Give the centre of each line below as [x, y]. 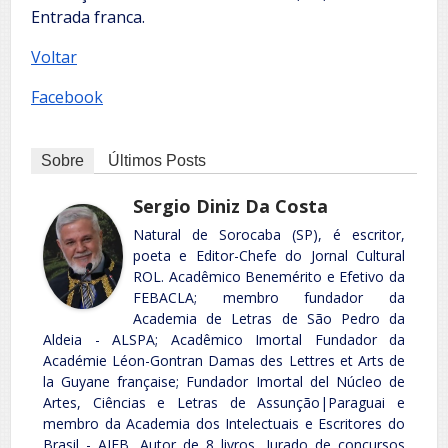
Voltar [54, 56]
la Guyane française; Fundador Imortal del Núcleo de [224, 381]
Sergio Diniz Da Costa [230, 205]
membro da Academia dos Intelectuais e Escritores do [224, 423]
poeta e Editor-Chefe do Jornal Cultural [269, 255]
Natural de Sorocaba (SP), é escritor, [269, 234]
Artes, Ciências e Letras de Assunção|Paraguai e [224, 402]
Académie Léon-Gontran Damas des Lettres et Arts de [224, 360]
